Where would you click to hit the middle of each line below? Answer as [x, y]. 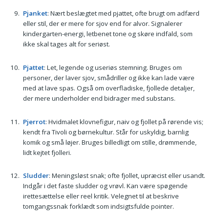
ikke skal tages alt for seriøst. [66, 44]
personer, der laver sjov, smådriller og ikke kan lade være [109, 78]
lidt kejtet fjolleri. [47, 152]
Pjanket [35, 13]
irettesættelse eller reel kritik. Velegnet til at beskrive [101, 196]
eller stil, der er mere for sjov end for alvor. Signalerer [102, 24]
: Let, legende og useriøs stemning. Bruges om [113, 67]
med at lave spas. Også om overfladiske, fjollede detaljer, [109, 88]
